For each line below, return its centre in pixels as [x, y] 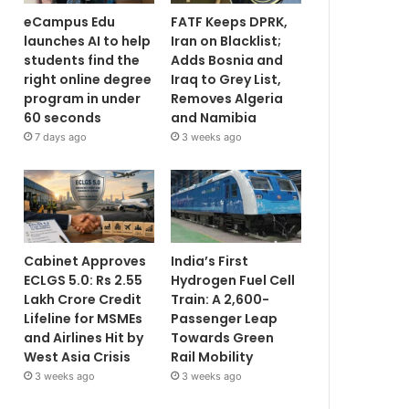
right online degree [88, 79]
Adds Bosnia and [227, 60]
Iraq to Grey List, [226, 79]
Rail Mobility [212, 357]
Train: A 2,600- [220, 300]
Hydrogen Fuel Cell [233, 281]
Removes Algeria [227, 98]
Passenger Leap [225, 319]
